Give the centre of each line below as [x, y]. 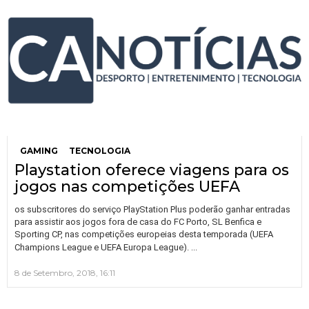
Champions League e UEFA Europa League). [103, 248]
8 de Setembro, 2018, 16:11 [65, 273]
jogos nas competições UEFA [127, 187]
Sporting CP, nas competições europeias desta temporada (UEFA [144, 235]
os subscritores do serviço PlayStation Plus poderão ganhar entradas [152, 210]
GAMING [39, 151]
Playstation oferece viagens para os [152, 170]
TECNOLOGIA [100, 151]
